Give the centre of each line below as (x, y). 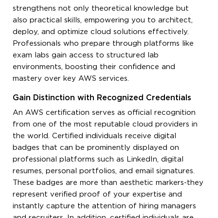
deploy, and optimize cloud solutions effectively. (101, 32)
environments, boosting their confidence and (94, 67)
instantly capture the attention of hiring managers (105, 206)
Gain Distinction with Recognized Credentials (102, 98)
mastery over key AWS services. (71, 78)
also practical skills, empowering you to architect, (103, 20)
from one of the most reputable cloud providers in (105, 124)
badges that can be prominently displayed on (96, 147)
